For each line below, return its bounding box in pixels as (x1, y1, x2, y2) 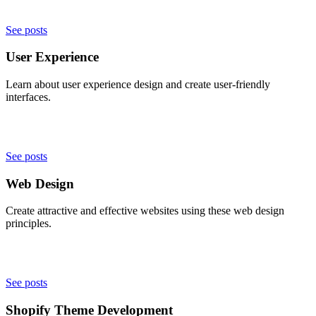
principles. (6, 217, 51, 230)
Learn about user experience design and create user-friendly (6, 78, 270, 90)
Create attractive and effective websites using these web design (6, 205, 284, 217)
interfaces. (6, 90, 51, 103)
